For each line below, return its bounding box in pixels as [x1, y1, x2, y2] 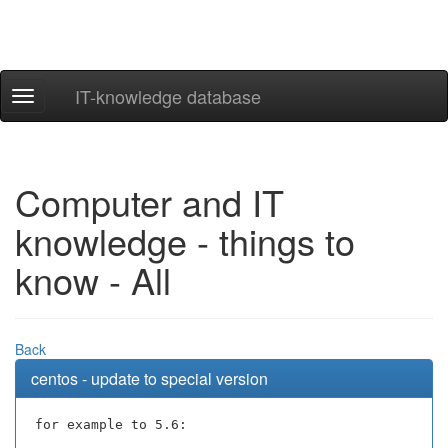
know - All [15, 254, 171, 305]
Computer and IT [15, 176, 284, 227]
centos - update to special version [31, 367, 268, 390]
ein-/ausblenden [22, 108, 124, 128]
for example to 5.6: [35, 417, 187, 432]
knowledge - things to [15, 215, 355, 266]
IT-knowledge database [75, 83, 261, 109]
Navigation [22, 88, 89, 108]
